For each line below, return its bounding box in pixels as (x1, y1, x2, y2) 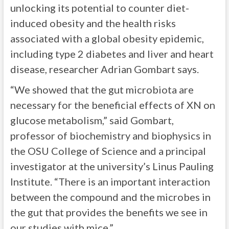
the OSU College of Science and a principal (10, 145, 206, 157)
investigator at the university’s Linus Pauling (10, 160, 214, 172)
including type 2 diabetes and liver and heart (10, 48, 214, 60)
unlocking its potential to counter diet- (10, 2, 189, 14)
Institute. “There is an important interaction (10, 175, 210, 188)
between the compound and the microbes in (10, 191, 211, 203)
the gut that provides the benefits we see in (10, 206, 208, 218)
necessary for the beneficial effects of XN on (10, 99, 215, 111)
